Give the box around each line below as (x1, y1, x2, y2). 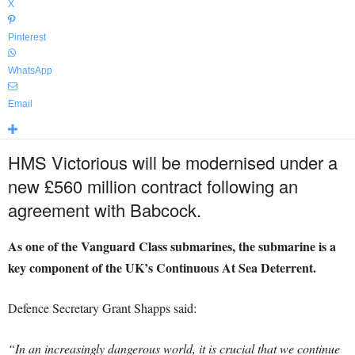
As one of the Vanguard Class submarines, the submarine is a (8, 237, 336, 255)
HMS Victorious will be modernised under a (8, 150, 338, 174)
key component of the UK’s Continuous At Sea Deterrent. (8, 258, 316, 277)
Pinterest (8, 32, 46, 43)
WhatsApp (8, 65, 52, 76)
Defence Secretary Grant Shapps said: (8, 300, 197, 316)
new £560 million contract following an (8, 174, 298, 198)
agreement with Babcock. (8, 197, 201, 222)
